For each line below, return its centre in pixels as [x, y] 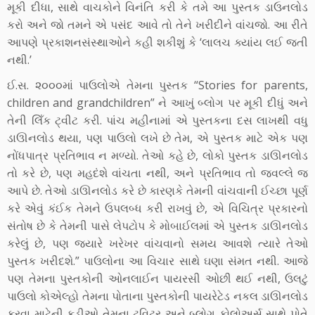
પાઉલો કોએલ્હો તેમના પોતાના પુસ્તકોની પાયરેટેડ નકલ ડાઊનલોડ [157, 296]
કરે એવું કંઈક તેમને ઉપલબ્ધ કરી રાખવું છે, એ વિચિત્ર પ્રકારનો [157, 208]
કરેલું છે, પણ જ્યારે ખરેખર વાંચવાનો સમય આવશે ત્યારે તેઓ [157, 244]
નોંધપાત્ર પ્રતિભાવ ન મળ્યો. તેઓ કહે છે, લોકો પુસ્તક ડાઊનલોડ [157, 156]
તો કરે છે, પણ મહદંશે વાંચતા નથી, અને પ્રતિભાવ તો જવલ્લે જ [157, 173]
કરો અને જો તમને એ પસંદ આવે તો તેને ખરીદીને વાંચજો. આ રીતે [157, 25]
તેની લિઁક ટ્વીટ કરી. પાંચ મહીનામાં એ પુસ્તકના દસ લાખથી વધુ [157, 121]
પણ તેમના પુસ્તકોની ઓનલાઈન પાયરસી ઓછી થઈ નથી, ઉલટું [157, 279]
